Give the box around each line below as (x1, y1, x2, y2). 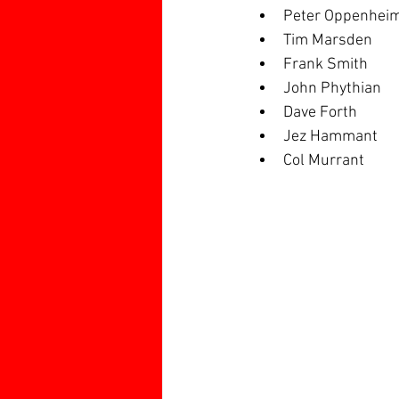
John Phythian (283, 79, 381, 98)
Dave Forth (283, 103, 357, 122)
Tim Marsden (283, 31, 372, 50)
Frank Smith (283, 55, 368, 74)
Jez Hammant (283, 127, 378, 146)
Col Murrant (283, 151, 364, 170)
